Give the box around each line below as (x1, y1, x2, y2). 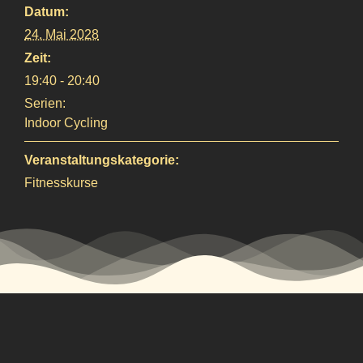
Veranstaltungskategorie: (24, 152, 179, 167)
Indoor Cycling (24, 115, 108, 130)
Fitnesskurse (24, 175, 98, 190)
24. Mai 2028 (24, 27, 99, 41)
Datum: (24, 4, 69, 19)
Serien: (24, 96, 66, 110)
